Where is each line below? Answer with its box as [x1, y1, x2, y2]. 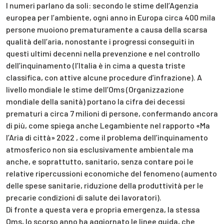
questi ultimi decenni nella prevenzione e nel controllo [6, 48, 200, 58]
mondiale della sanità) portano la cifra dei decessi [6, 96, 185, 106]
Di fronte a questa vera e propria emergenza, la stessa [6, 204, 200, 214]
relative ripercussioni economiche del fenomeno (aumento [6, 168, 217, 178]
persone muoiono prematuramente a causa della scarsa [6, 24, 207, 34]
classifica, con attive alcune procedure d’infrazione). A [6, 72, 202, 82]
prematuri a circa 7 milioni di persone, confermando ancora [6, 108, 218, 118]
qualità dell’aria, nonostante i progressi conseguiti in [6, 36, 194, 46]
